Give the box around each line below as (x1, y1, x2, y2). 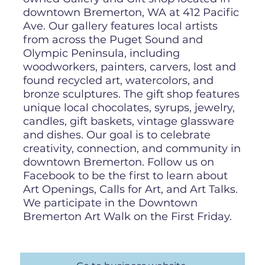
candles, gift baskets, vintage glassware (23, 114, 235, 128)
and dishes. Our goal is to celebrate (23, 128, 211, 141)
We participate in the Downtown (23, 196, 198, 209)
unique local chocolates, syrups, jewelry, (23, 101, 235, 114)
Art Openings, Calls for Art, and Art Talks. (23, 182, 238, 196)
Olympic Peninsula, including (23, 46, 180, 60)
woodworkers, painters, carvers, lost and (23, 60, 237, 73)
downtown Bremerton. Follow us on (23, 155, 215, 169)
